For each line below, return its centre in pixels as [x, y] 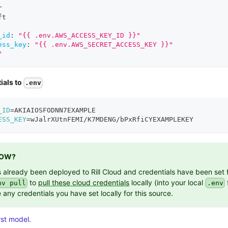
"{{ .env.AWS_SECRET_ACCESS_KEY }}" [104, 45]
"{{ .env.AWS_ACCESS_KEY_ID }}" [79, 36]
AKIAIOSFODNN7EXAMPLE [55, 110]
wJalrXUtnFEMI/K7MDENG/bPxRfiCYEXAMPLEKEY [112, 120]
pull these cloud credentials [84, 182]
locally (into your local [168, 182]
